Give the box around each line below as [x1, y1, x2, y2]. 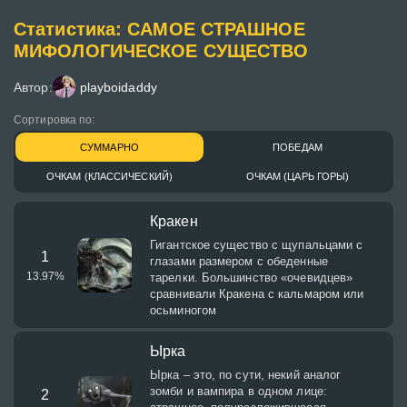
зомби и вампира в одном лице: [150, 384, 327, 398]
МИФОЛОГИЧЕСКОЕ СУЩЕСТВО [14, 41, 309, 61]
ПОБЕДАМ [273, 142, 323, 153]
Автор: [14, 79, 53, 94]
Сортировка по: [14, 114, 95, 126]
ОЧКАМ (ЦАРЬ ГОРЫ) [245, 171, 350, 182]
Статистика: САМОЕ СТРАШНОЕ [14, 19, 305, 39]
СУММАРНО [80, 142, 139, 153]
